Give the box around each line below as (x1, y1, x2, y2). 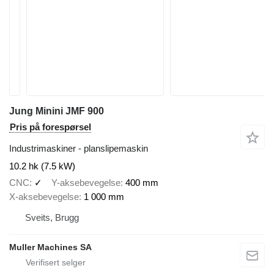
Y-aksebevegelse (51, 177, 120, 188)
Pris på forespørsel (10, 122, 91, 132)
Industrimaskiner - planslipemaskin (9, 143, 148, 154)
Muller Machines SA (9, 242, 92, 252)
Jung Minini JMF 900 (9, 106, 104, 116)
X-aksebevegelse (9, 191, 79, 202)
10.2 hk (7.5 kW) (9, 161, 75, 171)
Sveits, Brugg (25, 212, 79, 223)
